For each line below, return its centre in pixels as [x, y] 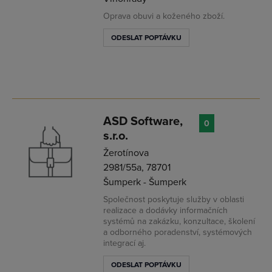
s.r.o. [116, 136]
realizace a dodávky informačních [165, 210]
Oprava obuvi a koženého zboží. [164, 16]
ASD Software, [143, 121]
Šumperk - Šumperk [145, 182]
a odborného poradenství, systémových [178, 232]
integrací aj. [124, 243]
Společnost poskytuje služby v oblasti [174, 199]
